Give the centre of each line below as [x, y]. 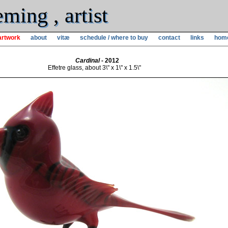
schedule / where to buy [114, 38]
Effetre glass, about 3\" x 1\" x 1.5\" [94, 68]
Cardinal [88, 61]
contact [169, 38]
